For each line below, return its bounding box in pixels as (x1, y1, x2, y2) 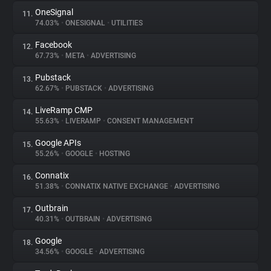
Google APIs (35, 138, 81, 148)
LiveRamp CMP (35, 105, 93, 115)
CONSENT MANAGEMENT (105, 117, 194, 125)
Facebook (35, 40, 72, 50)
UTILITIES (109, 19, 143, 27)
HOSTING (97, 149, 130, 158)
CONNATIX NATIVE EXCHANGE (64, 182, 170, 191)
